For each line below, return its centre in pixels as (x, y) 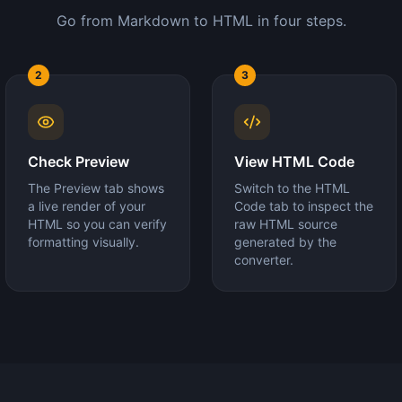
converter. (264, 260)
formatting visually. (83, 242)
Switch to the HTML (292, 188)
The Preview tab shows (96, 188)
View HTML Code (294, 162)
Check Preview (79, 162)
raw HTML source (286, 224)
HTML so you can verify (97, 224)
